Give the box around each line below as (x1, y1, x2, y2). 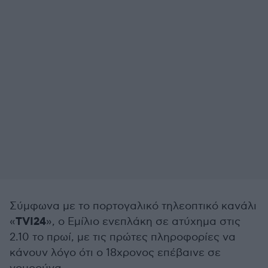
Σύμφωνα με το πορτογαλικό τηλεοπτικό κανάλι (10, 200, 257, 212)
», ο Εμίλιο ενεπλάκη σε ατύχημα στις (46, 215, 240, 228)
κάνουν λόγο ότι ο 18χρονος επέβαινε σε (10, 246, 221, 259)
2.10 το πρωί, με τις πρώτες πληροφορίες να (10, 231, 236, 243)
